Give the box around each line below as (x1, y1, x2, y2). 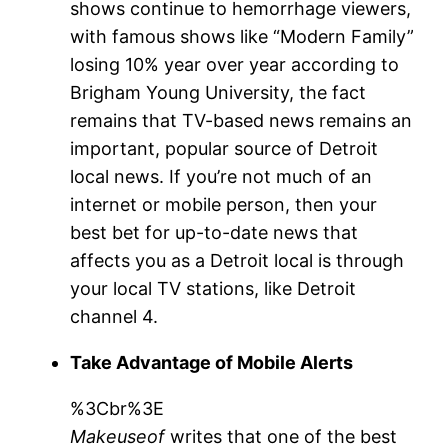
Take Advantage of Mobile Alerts (70, 351, 354, 373)
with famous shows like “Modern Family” (70, 25, 415, 47)
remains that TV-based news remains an (70, 109, 413, 131)
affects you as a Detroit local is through (70, 249, 405, 271)
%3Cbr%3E (70, 397, 165, 419)
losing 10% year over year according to (70, 53, 400, 75)
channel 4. (70, 305, 159, 327)
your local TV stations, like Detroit (70, 277, 357, 299)
